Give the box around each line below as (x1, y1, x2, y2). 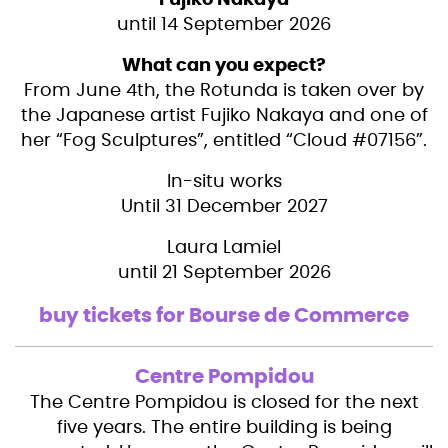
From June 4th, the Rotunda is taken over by (24, 82, 424, 101)
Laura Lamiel (167, 239, 281, 258)
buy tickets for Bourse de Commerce (39, 306, 409, 327)
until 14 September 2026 (117, 16, 331, 35)
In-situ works (166, 173, 282, 192)
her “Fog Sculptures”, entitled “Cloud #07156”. (21, 132, 427, 151)
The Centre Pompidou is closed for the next (29, 394, 419, 413)
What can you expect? (122, 57, 326, 76)
